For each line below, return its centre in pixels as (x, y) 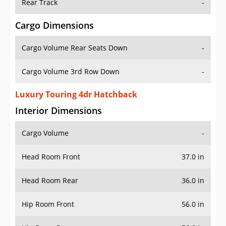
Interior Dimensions (59, 111)
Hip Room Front (48, 204)
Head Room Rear (50, 181)
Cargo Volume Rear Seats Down (75, 48)
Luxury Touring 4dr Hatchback (76, 95)
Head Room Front (51, 157)
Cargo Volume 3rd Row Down (71, 72)
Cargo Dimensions (54, 25)
